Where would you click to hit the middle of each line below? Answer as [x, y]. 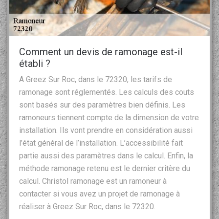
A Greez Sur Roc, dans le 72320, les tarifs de [96, 79]
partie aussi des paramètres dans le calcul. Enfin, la [106, 155]
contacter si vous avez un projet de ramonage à [99, 194]
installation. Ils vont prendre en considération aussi [106, 130]
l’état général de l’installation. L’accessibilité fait [101, 143]
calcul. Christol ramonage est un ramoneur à [93, 181]
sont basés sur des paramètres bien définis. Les [102, 105]
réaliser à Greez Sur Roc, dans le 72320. [87, 206]
